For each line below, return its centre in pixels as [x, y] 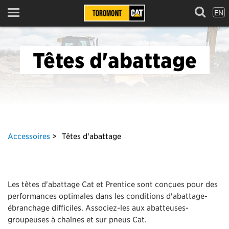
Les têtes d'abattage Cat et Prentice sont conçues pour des [113, 184]
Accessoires [29, 136]
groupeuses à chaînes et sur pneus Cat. [77, 219]
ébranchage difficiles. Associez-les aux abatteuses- [98, 207]
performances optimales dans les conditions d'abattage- [108, 196]
